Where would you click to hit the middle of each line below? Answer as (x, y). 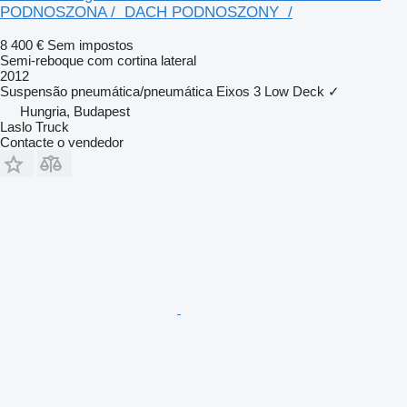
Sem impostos (90, 45)
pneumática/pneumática (142, 91)
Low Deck (294, 91)
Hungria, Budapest (75, 111)
